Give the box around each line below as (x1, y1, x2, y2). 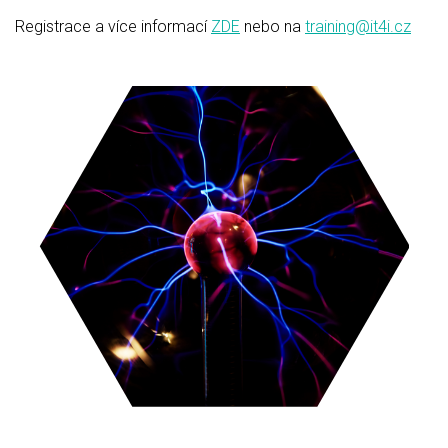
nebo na (240, 17, 305, 36)
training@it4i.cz (305, 17, 411, 36)
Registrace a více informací (15, 17, 211, 36)
